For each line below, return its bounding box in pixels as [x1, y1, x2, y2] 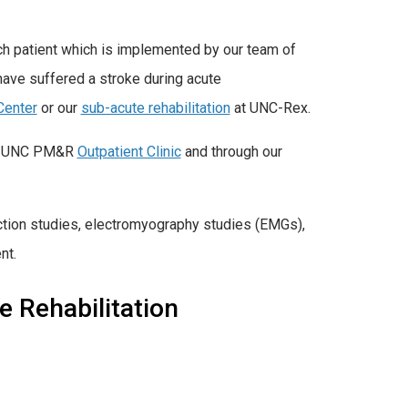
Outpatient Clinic [76, 142, 181, 160]
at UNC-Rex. [229, 99, 311, 117]
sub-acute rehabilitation [80, 99, 230, 117]
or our [36, 99, 81, 117]
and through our [180, 142, 282, 160]
